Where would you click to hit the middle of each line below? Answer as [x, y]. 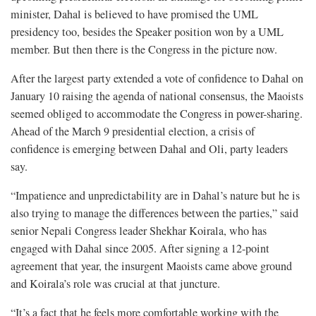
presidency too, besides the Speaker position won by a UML [147, 31]
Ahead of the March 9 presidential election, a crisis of [133, 131]
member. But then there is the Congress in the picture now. [144, 49]
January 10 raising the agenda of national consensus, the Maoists [157, 96]
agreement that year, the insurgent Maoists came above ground [151, 266]
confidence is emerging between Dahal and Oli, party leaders [149, 148]
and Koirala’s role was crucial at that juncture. [115, 283]
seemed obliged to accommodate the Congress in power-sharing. [157, 113]
